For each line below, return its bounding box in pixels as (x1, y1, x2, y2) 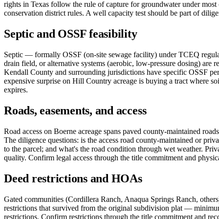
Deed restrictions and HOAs (4, 172, 142, 185)
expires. (4, 86, 28, 94)
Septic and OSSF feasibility (4, 27, 137, 41)
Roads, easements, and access (4, 104, 147, 117)
